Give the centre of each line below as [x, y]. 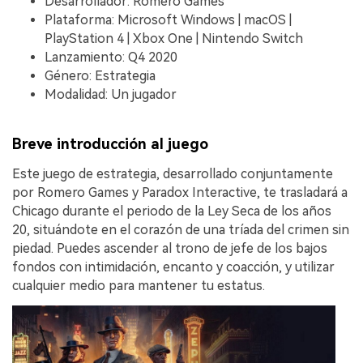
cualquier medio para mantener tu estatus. [139, 285]
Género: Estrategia [100, 75]
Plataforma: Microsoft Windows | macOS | [168, 19]
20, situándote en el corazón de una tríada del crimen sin [181, 229]
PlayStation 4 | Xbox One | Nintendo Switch [174, 38]
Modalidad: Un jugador [111, 94]
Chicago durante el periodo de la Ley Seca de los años [172, 211]
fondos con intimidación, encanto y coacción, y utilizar [173, 267]
